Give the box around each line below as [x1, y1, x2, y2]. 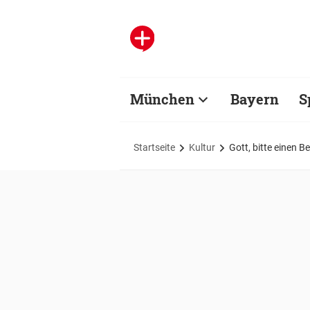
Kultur [189, 141, 215, 153]
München [130, 90, 194, 108]
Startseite [134, 141, 175, 153]
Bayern [230, 90, 279, 108]
